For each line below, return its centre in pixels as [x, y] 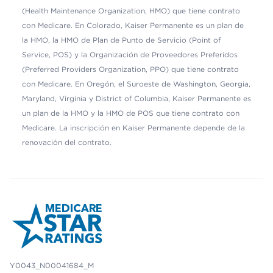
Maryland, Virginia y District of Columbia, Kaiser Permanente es [136, 98]
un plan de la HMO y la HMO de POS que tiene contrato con [131, 113]
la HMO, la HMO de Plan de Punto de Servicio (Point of [121, 40]
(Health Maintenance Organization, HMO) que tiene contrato [131, 10]
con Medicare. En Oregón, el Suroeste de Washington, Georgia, [136, 83]
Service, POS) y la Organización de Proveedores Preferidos [130, 54]
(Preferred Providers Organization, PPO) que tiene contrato [130, 69]
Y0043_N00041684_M [52, 265]
